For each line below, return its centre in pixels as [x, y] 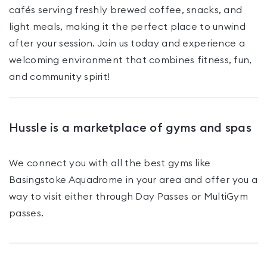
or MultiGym [218, 197]
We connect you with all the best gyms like [110, 163]
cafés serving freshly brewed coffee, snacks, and [126, 10]
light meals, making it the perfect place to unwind [127, 27]
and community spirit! [60, 77]
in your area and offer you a [190, 180]
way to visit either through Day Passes [99, 197]
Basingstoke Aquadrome [66, 180]
